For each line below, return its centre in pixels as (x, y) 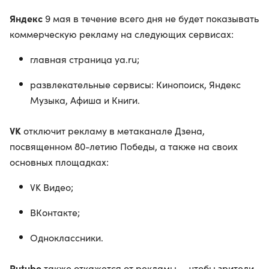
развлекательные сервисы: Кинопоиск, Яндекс (135, 84)
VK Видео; (52, 187)
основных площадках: (59, 162)
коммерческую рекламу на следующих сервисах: (122, 34)
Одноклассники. (67, 237)
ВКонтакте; (55, 212)
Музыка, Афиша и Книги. (85, 100)
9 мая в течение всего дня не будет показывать (151, 18)
